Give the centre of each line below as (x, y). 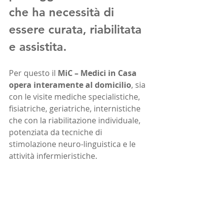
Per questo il (33, 73)
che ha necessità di (63, 12)
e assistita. (38, 47)
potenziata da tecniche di (56, 132)
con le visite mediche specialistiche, (75, 97)
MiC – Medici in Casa (98, 73)
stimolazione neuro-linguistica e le (73, 144)
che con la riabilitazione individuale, (76, 120)
